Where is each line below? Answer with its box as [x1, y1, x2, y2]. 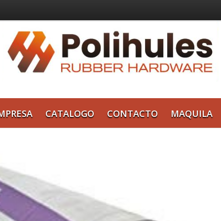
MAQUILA [171, 108, 213, 119]
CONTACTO [107, 108, 158, 119]
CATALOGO [45, 108, 94, 119]
